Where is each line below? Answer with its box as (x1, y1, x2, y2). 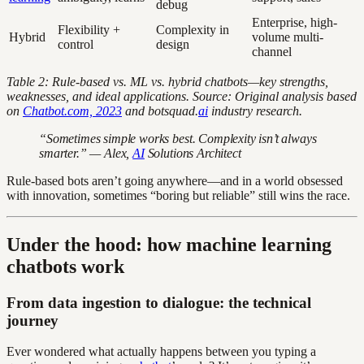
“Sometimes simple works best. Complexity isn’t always (39, 131, 317, 145)
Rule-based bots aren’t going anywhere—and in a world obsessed (6, 173, 343, 188)
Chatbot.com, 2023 (23, 103, 122, 118)
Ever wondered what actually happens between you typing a (6, 344, 316, 359)
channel (252, 44, 292, 58)
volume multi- (252, 29, 323, 44)
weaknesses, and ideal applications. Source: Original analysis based (6, 89, 357, 103)
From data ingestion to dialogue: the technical (6, 293, 311, 311)
